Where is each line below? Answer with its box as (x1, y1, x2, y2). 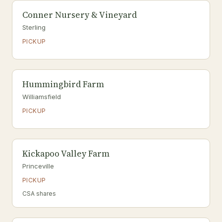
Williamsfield (22, 93, 61, 101)
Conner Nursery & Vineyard (22, 9, 137, 21)
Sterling (22, 23, 46, 31)
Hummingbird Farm (22, 78, 104, 90)
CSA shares (22, 190, 56, 197)
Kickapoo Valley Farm (22, 148, 110, 160)
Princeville (22, 162, 54, 170)
